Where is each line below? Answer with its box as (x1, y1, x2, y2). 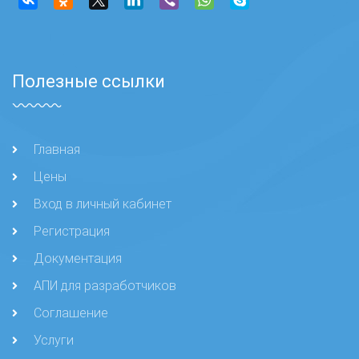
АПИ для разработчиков (34, 278, 176, 293)
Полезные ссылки (12, 71, 165, 91)
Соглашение (34, 305, 108, 321)
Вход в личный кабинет (34, 196, 171, 212)
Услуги (34, 333, 74, 348)
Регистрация (34, 224, 110, 239)
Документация (34, 251, 122, 266)
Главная (34, 142, 80, 157)
